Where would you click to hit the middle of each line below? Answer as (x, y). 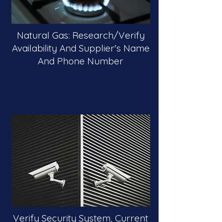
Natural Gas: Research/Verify (81, 35)
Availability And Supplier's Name (81, 48)
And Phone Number (81, 61)
